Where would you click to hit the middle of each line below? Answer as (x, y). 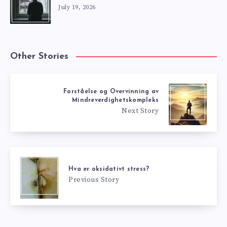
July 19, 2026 (77, 7)
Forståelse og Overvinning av (111, 91)
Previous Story (94, 180)
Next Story (140, 111)
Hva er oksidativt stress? (109, 169)
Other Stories (39, 56)
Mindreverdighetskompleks (115, 100)
